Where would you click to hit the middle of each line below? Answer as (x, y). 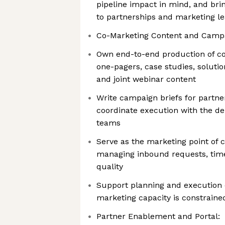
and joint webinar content (146, 79)
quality (110, 166)
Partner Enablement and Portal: (158, 216)
